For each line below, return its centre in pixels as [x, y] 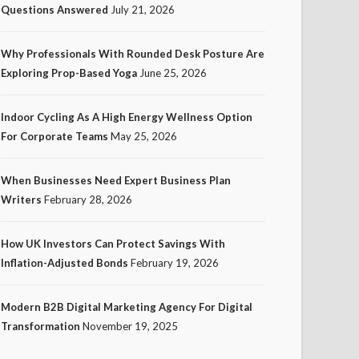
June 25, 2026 [173, 73]
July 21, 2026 [143, 9]
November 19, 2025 [130, 326]
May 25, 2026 [144, 136]
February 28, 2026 [88, 199]
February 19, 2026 [175, 262]
